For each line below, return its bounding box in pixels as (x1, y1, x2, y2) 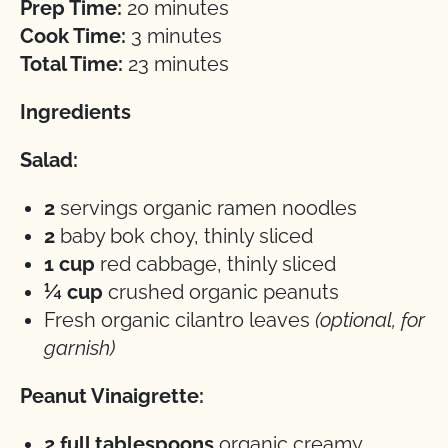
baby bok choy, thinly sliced (60, 224, 313, 249)
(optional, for (310, 308, 425, 333)
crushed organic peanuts (103, 280, 339, 305)
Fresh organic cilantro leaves (44, 308, 310, 333)
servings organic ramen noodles (55, 196, 357, 221)
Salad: (20, 148, 78, 173)
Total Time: (20, 52, 123, 77)
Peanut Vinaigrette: (20, 384, 204, 409)
